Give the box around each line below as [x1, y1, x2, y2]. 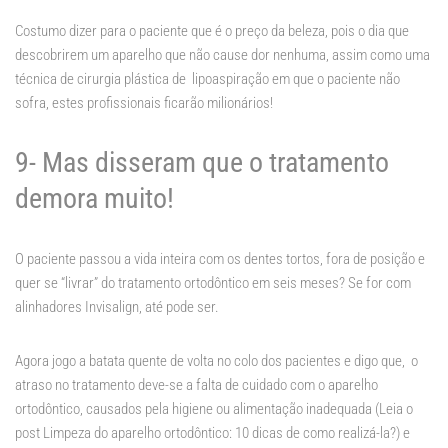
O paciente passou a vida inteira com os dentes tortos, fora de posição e [15, 250, 425, 269]
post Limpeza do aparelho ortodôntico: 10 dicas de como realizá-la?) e [15, 424, 410, 443]
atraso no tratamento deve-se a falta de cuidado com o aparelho [15, 376, 378, 395]
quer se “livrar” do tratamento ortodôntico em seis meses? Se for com [15, 274, 411, 293]
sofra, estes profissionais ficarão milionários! [15, 94, 273, 113]
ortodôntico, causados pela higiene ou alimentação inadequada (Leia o [15, 400, 413, 419]
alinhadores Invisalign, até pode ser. [15, 298, 219, 317]
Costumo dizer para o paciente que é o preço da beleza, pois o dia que [15, 22, 409, 41]
